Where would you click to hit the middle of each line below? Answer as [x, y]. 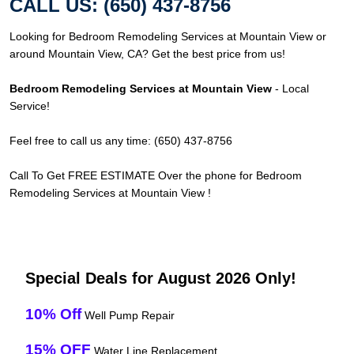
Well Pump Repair [128, 316]
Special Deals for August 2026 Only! [161, 279]
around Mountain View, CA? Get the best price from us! [147, 54]
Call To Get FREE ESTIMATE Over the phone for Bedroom [156, 176]
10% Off [53, 314]
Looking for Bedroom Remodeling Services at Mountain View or [168, 37]
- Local [290, 89]
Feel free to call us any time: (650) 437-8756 [121, 141]
